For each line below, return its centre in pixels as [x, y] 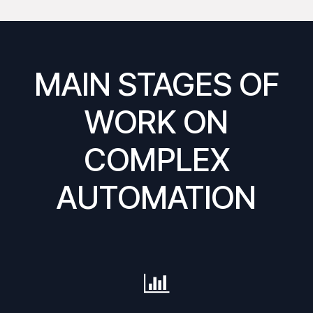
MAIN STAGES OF [156, 84]
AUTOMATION [156, 197]
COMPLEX [156, 159]
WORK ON [156, 122]
